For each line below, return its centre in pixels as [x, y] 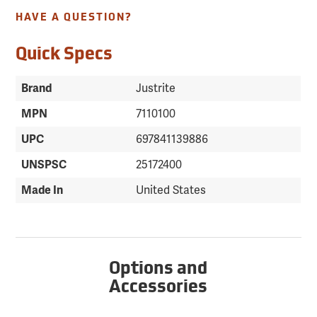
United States [171, 191]
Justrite [156, 89]
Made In [42, 191]
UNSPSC [44, 165]
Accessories [158, 288]
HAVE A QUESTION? [74, 18]
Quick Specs [64, 56]
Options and [158, 270]
